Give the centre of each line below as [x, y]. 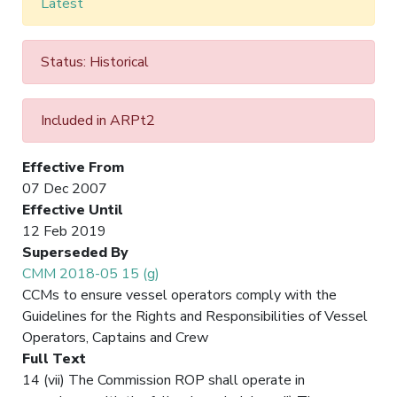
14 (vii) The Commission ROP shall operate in [163, 380]
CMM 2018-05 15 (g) [91, 273]
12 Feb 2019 [64, 231]
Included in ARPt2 [98, 120]
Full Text [54, 358]
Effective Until [73, 210]
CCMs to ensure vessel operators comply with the [179, 295]
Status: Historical [95, 62]
